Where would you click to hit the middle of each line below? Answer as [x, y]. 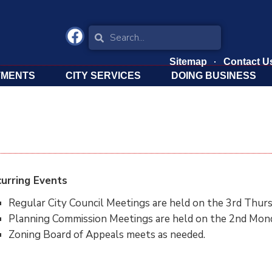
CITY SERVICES [103, 76]
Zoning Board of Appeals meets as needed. [107, 235]
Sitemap [188, 62]
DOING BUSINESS [214, 76]
